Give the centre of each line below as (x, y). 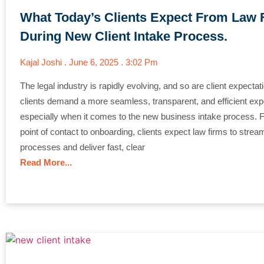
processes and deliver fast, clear (82, 147)
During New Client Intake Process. (124, 37)
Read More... (46, 163)
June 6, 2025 (95, 62)
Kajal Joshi (42, 62)
